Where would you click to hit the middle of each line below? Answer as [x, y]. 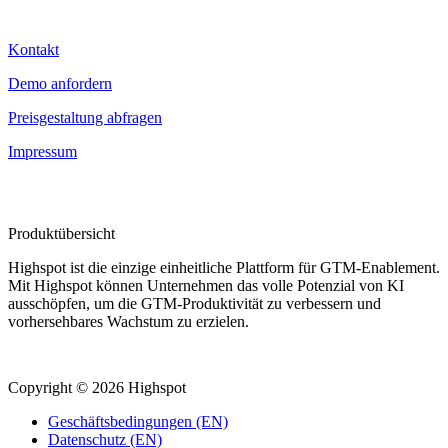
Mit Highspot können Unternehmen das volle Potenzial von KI [206, 286]
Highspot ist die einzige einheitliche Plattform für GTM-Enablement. [224, 268]
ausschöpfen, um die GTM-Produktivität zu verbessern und [194, 304]
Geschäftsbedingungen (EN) [138, 422]
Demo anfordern [60, 84]
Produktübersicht [61, 234]
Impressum [42, 152]
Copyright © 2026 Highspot [97, 388]
